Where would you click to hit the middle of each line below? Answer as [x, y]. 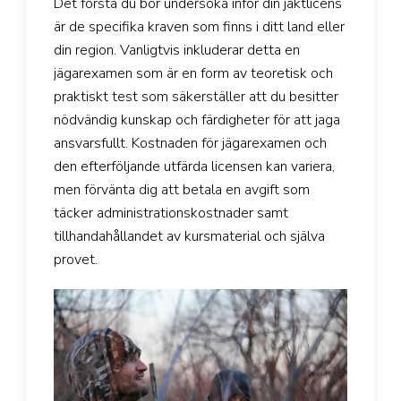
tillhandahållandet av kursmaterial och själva [189, 236]
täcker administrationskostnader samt [171, 213]
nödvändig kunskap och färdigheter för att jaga [197, 119]
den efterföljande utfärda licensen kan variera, [194, 166]
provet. [76, 259]
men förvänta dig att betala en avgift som [182, 189]
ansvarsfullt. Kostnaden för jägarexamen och [190, 143]
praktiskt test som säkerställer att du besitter [196, 96]
